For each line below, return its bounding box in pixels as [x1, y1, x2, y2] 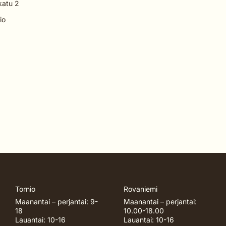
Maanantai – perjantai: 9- [15, 197, 98, 206]
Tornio [15, 185, 36, 193]
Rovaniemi [123, 185, 157, 193]
